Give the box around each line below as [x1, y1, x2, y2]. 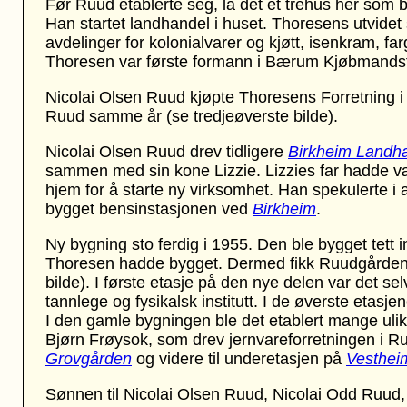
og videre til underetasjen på [132, 350, 346, 368]
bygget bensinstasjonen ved [45, 200, 253, 218]
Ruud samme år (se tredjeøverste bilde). [45, 107, 338, 125]
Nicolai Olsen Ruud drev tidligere [45, 143, 288, 161]
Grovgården [45, 350, 132, 368]
